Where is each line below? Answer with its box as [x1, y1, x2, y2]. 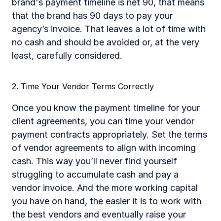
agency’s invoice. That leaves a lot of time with [12, 24, 206, 34]
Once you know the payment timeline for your [12, 103, 200, 113]
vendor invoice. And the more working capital [12, 183, 198, 193]
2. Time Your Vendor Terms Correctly [12, 81, 154, 91]
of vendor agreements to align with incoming [12, 143, 196, 153]
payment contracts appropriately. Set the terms [12, 129, 207, 140]
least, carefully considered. [12, 50, 122, 61]
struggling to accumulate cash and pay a [12, 169, 179, 180]
